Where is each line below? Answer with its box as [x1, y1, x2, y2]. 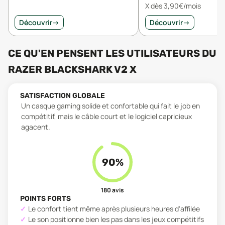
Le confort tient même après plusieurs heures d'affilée [28, 204, 200, 213]
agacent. [21, 122, 50, 132]
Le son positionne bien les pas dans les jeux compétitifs [28, 214, 204, 224]
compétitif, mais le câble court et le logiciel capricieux [21, 111, 192, 121]
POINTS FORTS [20, 194, 71, 203]
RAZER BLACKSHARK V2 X [8, 63, 137, 75]
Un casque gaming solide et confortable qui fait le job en [21, 101, 200, 110]
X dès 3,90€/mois [145, 1, 201, 11]
